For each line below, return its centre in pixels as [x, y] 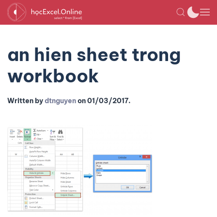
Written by [26, 101]
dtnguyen [60, 101]
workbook [53, 76]
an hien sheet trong [94, 54]
